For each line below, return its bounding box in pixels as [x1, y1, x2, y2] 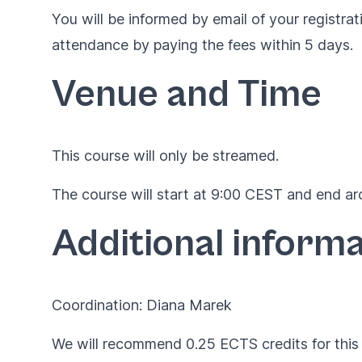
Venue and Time [52, 72, 322, 117]
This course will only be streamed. [52, 147, 279, 165]
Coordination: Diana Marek [52, 297, 232, 314]
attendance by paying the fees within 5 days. [52, 36, 353, 54]
